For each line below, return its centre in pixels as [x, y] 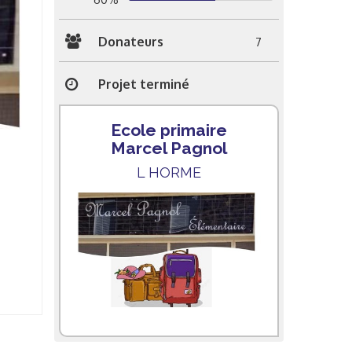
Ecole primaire [169, 130]
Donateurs [130, 41]
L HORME [169, 172]
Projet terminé [143, 84]
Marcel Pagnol [169, 148]
